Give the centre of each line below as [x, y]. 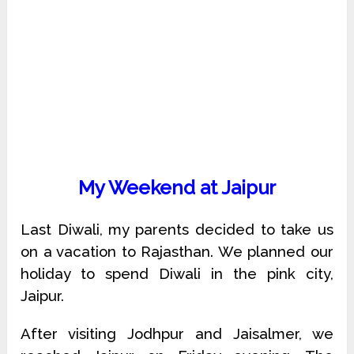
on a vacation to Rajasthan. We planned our [177, 252]
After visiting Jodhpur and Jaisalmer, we [177, 334]
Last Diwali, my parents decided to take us [177, 230]
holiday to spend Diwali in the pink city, [177, 274]
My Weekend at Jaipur [177, 188]
